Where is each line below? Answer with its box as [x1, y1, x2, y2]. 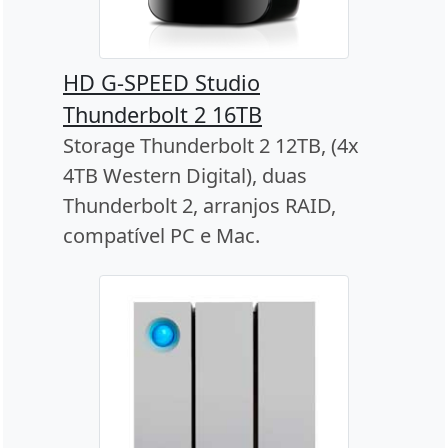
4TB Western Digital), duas [63, 162, 307, 190]
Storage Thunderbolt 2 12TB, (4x [63, 132, 359, 160]
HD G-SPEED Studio [63, 68, 260, 98]
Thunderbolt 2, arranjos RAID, [63, 192, 336, 220]
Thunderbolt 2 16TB [63, 100, 262, 130]
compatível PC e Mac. [63, 222, 260, 250]
